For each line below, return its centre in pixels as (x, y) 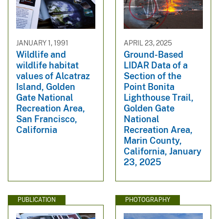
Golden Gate (149, 109)
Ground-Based (153, 55)
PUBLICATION (37, 200)
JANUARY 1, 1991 (42, 43)
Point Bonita (149, 87)
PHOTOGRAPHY (148, 200)
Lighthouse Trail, (159, 98)
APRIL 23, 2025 (148, 43)
